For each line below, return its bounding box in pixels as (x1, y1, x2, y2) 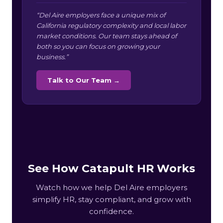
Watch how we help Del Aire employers (36, 183, 187, 193)
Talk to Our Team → (47, 76, 120, 85)
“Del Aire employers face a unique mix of (36, 11, 165, 19)
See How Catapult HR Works (28, 162, 195, 176)
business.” (36, 53, 68, 61)
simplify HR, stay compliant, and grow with (32, 195, 191, 205)
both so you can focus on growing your (36, 42, 160, 51)
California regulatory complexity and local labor (36, 21, 186, 30)
